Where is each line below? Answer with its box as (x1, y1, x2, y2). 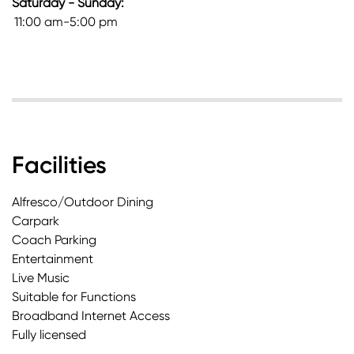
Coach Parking (12, 232, 96, 248)
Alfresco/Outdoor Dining (12, 194, 153, 210)
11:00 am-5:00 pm (14, 14, 118, 30)
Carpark (12, 213, 59, 229)
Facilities (12, 151, 107, 180)
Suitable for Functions (12, 289, 136, 305)
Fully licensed (12, 327, 86, 343)
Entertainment (12, 251, 93, 267)
